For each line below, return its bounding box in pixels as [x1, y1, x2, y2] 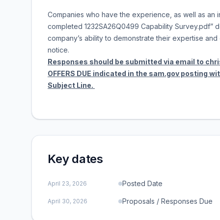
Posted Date [122, 179, 163, 188]
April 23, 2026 [48, 180, 87, 187]
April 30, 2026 [48, 197, 87, 205]
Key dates [48, 152, 103, 166]
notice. [48, 46, 71, 54]
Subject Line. [48, 81, 95, 89]
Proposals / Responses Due [122, 197, 213, 205]
